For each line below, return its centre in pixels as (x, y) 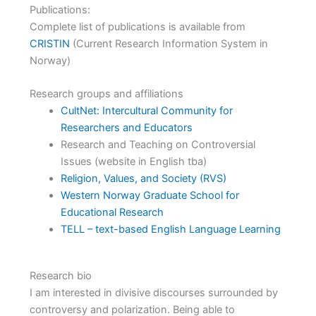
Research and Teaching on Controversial (158, 145)
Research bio (60, 276)
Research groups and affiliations (106, 94)
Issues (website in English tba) (133, 162)
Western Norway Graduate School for (150, 196)
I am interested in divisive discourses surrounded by (153, 293)
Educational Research (112, 213)
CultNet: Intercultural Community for (146, 111)
